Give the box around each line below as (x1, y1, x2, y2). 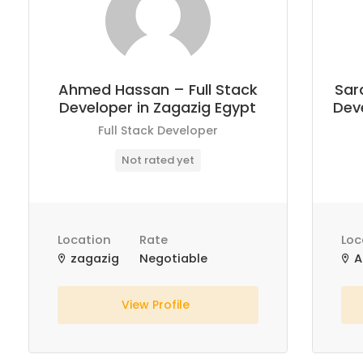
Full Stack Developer (97, 122, 218, 139)
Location (58, 232, 111, 248)
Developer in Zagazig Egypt (59, 97, 257, 117)
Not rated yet (121, 152, 194, 168)
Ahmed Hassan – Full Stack (58, 79, 258, 100)
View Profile (122, 297, 194, 313)
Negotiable (139, 250, 207, 267)
